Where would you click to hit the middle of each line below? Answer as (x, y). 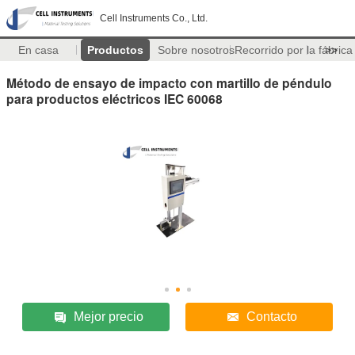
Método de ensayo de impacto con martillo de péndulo (169, 82)
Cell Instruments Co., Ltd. (154, 18)
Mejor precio (109, 316)
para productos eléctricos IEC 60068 (115, 98)
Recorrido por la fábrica (293, 50)
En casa (38, 50)
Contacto (271, 316)
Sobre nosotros (196, 50)
